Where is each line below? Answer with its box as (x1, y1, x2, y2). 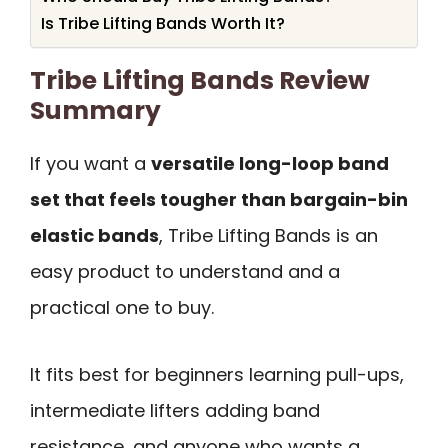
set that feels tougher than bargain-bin (30, 187, 408, 213)
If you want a (30, 151, 151, 177)
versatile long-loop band (151, 151, 389, 177)
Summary (30, 93, 161, 129)
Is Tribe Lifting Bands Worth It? (41, 12, 285, 36)
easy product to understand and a (30, 259, 340, 285)
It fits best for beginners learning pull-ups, (30, 361, 404, 387)
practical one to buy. (30, 295, 214, 321)
